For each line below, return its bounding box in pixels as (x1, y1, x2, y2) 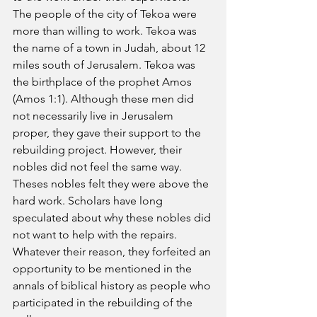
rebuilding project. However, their (13, 143, 185, 156)
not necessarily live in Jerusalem (13, 109, 176, 122)
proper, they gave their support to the (13, 126, 204, 139)
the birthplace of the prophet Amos (13, 75, 195, 88)
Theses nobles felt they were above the (13, 177, 212, 190)
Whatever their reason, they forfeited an (13, 245, 214, 258)
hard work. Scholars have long (13, 194, 166, 207)
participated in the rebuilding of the (13, 296, 195, 309)
